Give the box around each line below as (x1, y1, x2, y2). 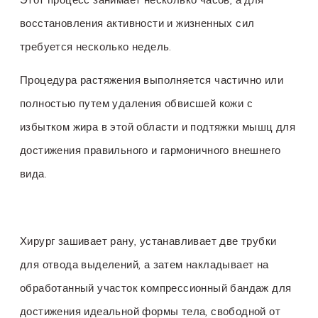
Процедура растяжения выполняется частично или (20, 74, 283, 87)
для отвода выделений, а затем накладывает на (20, 258, 269, 270)
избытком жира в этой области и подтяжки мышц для (20, 121, 296, 133)
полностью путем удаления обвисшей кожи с (20, 97, 253, 110)
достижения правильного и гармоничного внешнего (20, 144, 281, 157)
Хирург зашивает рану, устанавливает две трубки (20, 234, 277, 247)
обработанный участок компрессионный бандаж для (20, 281, 292, 294)
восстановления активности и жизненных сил (20, 16, 255, 29)
